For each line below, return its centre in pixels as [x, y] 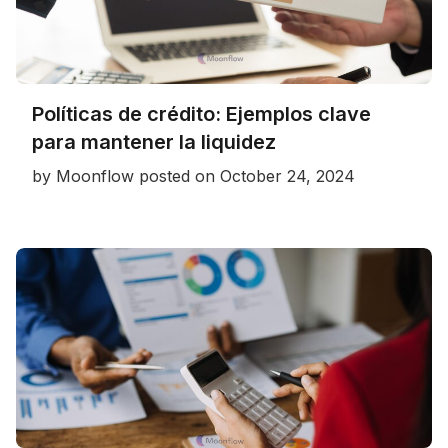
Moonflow [95, 175]
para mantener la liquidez [154, 141]
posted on [179, 175]
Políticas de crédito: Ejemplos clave [201, 113]
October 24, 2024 [287, 175]
